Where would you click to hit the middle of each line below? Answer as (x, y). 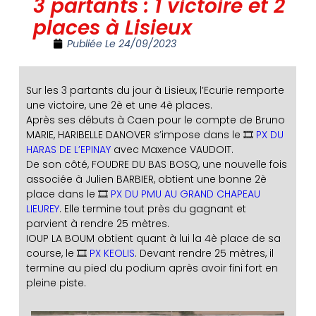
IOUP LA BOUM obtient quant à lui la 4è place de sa (153, 238)
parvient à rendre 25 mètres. (97, 224)
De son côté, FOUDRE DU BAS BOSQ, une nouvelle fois (156, 164)
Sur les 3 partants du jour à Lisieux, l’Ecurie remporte (155, 90)
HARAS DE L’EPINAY (68, 150)
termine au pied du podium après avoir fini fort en (152, 268)
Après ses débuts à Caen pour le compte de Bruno (155, 120)
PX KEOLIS (112, 253)
